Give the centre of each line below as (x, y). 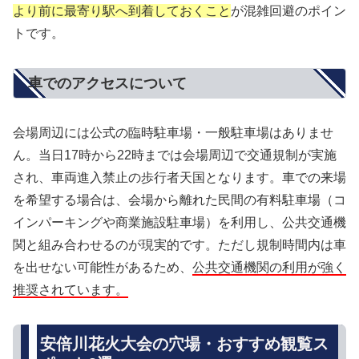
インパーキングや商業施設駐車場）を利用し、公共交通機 (179, 223)
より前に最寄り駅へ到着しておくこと (122, 10)
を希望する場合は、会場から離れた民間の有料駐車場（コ (179, 200)
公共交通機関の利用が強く (269, 268)
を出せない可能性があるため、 (103, 268)
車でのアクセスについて (107, 83)
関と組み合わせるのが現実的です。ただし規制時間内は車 (179, 245)
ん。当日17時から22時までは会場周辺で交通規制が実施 (175, 155)
